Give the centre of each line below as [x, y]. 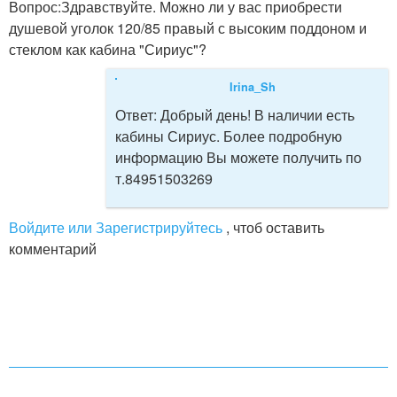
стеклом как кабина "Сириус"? [108, 49]
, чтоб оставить [273, 227]
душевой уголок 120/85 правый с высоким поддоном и [188, 28]
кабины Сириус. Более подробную [229, 136]
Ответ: [138, 115]
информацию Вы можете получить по [238, 157]
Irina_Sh [253, 87]
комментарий [53, 249]
